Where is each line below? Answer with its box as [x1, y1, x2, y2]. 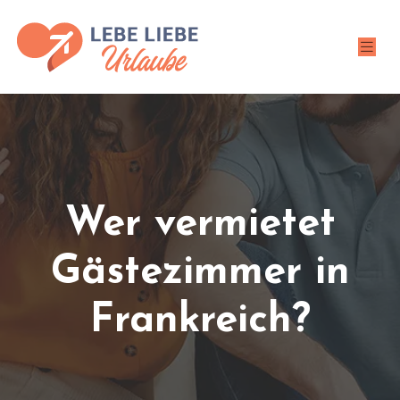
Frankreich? [89, 301, 311, 341]
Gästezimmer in [50, 253, 350, 293]
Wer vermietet [64, 204, 336, 245]
